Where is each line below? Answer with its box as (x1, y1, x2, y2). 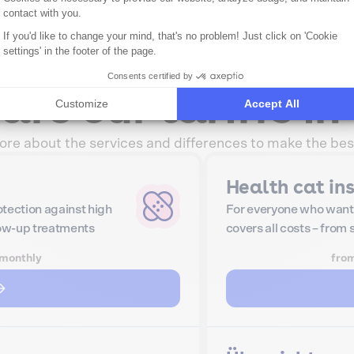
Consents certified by (107, 71, 194, 81)
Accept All (244, 96, 300, 110)
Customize (55, 96, 109, 110)
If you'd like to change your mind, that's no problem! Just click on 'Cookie (3, 29, 337, 42)
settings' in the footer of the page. (3, 44, 156, 57)
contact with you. (3, 6, 81, 19)
